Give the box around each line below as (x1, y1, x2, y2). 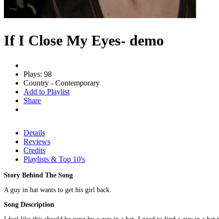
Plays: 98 (23, 69, 52, 78)
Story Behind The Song (4, 171, 73, 179)
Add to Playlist (23, 87, 69, 96)
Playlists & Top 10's (23, 154, 85, 163)
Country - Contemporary (23, 78, 100, 87)
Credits (23, 146, 45, 154)
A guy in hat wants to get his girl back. (4, 186, 111, 194)
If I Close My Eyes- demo (4, 32, 164, 48)
